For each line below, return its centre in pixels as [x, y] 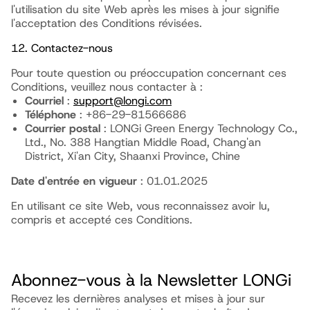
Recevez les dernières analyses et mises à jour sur [138, 299]
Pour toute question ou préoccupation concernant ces [149, 73]
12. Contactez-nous [62, 48]
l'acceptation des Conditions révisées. [107, 23]
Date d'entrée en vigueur [74, 181]
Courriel [44, 101]
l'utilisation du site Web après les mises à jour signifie [145, 9]
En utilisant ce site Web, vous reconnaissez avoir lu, [140, 206]
